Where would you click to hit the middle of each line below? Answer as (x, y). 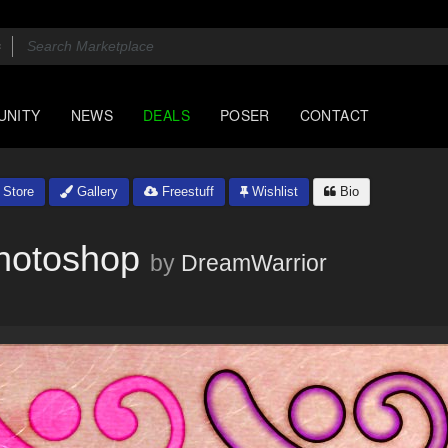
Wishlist (273, 191)
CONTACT (334, 115)
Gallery (95, 191)
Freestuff (186, 191)
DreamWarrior (254, 263)
